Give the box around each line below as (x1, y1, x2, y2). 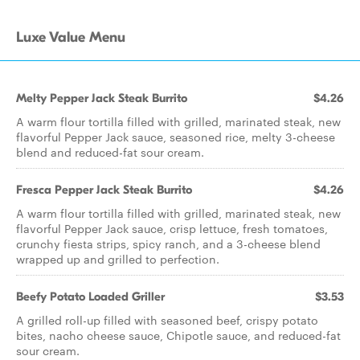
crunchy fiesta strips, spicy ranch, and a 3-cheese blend (16, 235, 321, 252)
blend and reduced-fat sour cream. (16, 144, 204, 160)
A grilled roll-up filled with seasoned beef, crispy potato (16, 312, 318, 328)
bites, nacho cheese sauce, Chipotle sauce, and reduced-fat (16, 327, 341, 343)
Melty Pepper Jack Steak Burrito (16, 91, 187, 105)
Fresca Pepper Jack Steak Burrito (16, 182, 192, 197)
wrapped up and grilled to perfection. (16, 251, 219, 267)
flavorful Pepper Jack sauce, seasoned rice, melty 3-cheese (16, 129, 335, 145)
